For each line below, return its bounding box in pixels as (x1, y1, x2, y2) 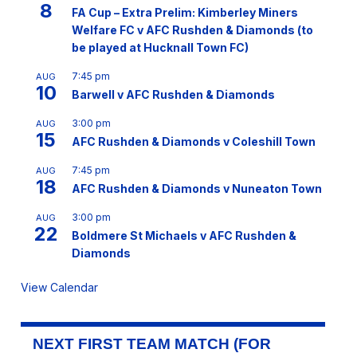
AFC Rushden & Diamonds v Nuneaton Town (71, 181, 322, 195)
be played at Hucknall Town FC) (71, 40, 249, 54)
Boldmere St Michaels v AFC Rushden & (71, 228, 296, 242)
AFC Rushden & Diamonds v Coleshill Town (71, 134, 316, 148)
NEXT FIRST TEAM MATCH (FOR (32, 335, 271, 352)
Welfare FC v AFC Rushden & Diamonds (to (71, 22, 313, 37)
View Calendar (20, 280, 98, 294)
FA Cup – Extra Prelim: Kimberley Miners (71, 5, 298, 19)
